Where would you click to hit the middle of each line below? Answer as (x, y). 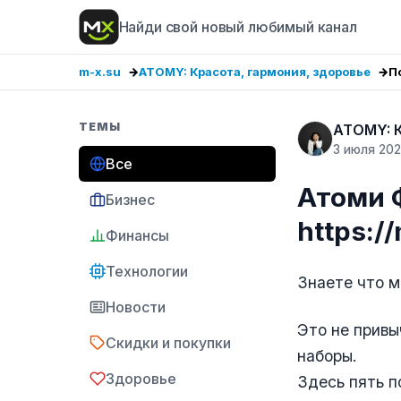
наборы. (327, 356)
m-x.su (100, 72)
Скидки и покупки (168, 343)
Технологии (147, 271)
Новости (136, 307)
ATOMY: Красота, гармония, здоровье (255, 72)
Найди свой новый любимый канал (238, 27)
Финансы (137, 235)
